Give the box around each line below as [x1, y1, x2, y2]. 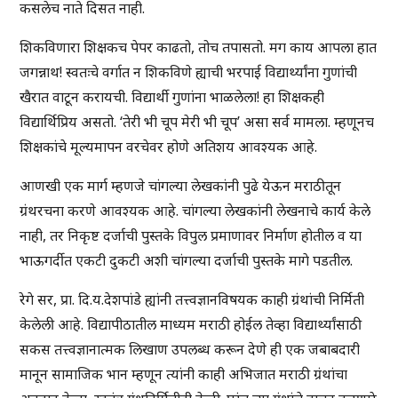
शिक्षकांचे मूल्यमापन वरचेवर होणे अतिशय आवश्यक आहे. [20, 137, 318, 157]
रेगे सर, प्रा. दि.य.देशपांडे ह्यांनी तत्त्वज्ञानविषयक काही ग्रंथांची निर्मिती [20, 290, 365, 310]
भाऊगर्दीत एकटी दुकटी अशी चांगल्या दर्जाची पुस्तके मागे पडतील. [20, 251, 354, 271]
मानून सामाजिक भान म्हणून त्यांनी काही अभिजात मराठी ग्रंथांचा [20, 364, 348, 385]
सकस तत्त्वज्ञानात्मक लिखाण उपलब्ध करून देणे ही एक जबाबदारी [20, 339, 361, 360]
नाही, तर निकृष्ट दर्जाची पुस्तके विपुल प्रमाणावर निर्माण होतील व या [20, 226, 362, 246]
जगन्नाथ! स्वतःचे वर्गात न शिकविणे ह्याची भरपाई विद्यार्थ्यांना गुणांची [20, 62, 358, 83]
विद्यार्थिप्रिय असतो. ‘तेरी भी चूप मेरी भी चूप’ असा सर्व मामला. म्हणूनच [20, 112, 375, 132]
